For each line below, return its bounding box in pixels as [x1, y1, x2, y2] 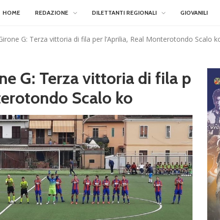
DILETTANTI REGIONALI [92, 9, 157, 16]
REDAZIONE [35, 9, 68, 16]
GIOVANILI [180, 9, 208, 16]
